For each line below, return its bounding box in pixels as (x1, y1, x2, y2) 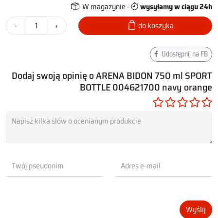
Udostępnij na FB (160, 49, 208, 59)
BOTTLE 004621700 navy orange (80, 79, 212, 95)
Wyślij (186, 203, 206, 216)
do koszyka (138, 19, 174, 32)
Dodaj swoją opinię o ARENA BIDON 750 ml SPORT (12, 68, 212, 83)
